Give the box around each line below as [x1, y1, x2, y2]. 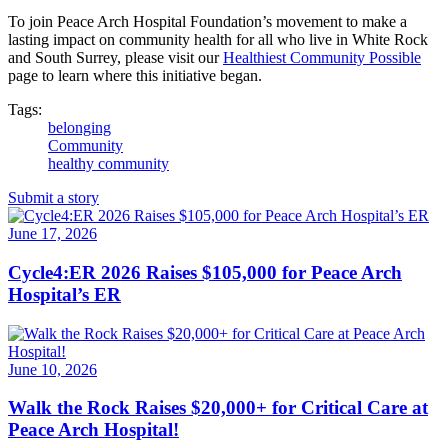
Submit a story [8, 189, 99, 207]
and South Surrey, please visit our [8, 49, 223, 67]
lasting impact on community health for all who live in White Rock [8, 31, 428, 49]
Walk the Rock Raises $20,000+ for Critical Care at [8, 397, 428, 419]
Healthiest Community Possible [223, 49, 421, 67]
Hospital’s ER [8, 283, 121, 305]
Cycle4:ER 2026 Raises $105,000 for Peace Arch [8, 261, 402, 283]
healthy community [48, 155, 169, 173]
